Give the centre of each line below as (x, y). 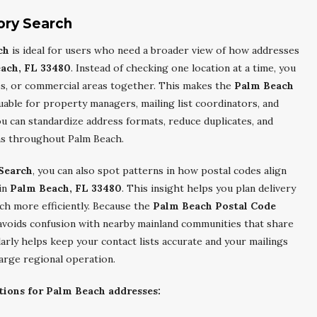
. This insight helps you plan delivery (209, 188)
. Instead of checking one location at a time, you (183, 68)
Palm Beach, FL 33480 (66, 188)
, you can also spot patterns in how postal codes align (160, 171)
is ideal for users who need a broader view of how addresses (154, 50)
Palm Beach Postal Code (214, 206)
